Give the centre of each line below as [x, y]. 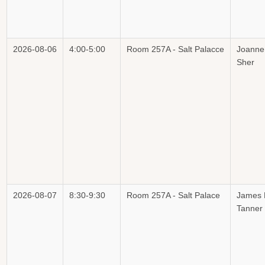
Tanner [250, 208]
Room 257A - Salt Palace [173, 195]
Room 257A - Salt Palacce [175, 49]
